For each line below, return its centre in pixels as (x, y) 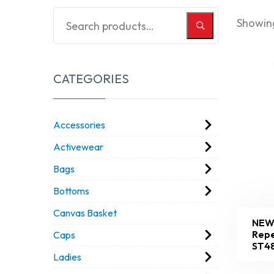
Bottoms (71, 191)
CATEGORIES (91, 79)
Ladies (67, 257)
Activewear (78, 147)
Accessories (79, 125)
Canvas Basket (85, 213)
